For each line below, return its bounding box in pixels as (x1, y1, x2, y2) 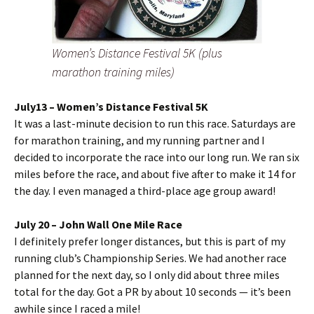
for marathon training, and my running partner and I (14, 133, 265, 148)
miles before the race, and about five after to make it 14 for (14, 167, 296, 182)
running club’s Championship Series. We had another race (14, 251, 287, 266)
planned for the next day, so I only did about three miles (14, 268, 280, 282)
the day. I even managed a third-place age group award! (14, 184, 275, 198)
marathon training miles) (52, 64, 175, 81)
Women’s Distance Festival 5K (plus (52, 45, 222, 62)
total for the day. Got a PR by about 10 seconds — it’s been (14, 285, 291, 299)
